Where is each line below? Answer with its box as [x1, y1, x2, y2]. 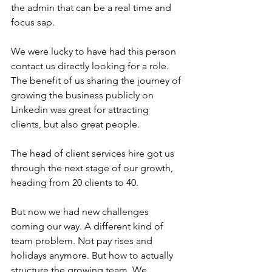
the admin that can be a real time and [11, 2, 174, 14]
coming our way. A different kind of [11, 220, 166, 233]
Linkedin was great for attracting [11, 104, 151, 116]
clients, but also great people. [11, 118, 140, 131]
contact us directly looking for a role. [11, 60, 171, 72]
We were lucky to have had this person [11, 46, 178, 58]
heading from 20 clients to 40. [11, 177, 141, 189]
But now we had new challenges [11, 206, 151, 218]
